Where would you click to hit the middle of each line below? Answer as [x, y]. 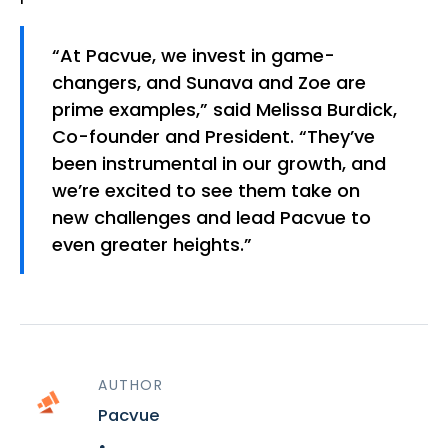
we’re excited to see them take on [206, 191]
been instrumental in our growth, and [219, 164]
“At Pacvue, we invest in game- [193, 56]
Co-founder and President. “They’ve [213, 137]
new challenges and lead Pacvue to [211, 218]
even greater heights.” [152, 245]
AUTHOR [131, 385]
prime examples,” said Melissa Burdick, [224, 110]
